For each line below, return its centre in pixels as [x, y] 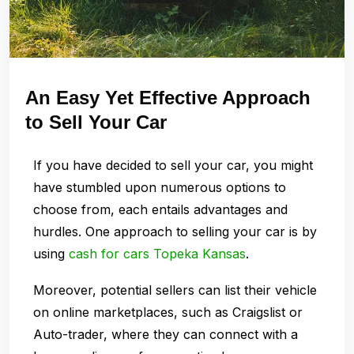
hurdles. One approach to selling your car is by [175, 231]
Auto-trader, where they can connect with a [166, 334]
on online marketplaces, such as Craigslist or [168, 312]
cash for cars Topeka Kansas [157, 253]
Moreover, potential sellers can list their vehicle [175, 290]
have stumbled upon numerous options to [160, 187]
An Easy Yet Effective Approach [168, 97]
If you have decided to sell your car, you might [173, 165]
